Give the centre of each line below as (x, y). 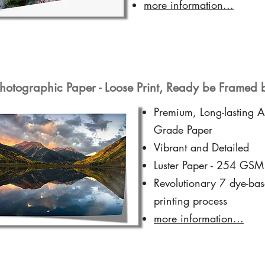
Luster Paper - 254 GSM (209, 165)
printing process (190, 200)
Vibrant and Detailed (201, 147)
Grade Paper (183, 129)
